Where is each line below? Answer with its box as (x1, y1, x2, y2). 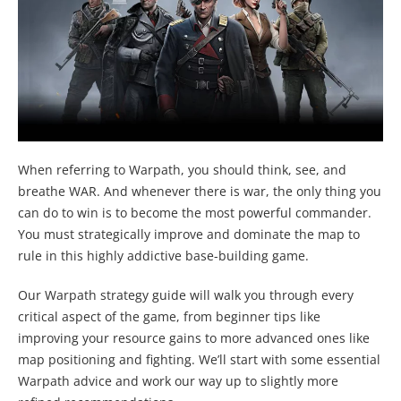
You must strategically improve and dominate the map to (18, 226, 360, 243)
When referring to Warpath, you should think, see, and (18, 161, 346, 179)
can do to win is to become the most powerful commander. (18, 204, 371, 222)
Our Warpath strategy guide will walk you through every (18, 286, 354, 304)
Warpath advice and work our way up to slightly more (18, 372, 338, 390)
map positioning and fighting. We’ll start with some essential (18, 351, 380, 369)
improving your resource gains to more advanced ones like (18, 329, 370, 347)
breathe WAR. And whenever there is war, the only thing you (18, 183, 381, 200)
